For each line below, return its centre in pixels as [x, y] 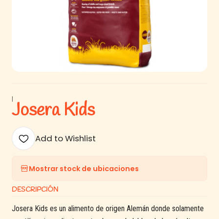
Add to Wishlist [66, 138]
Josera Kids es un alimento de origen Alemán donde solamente [108, 208]
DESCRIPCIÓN [35, 190]
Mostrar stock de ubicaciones [84, 168]
